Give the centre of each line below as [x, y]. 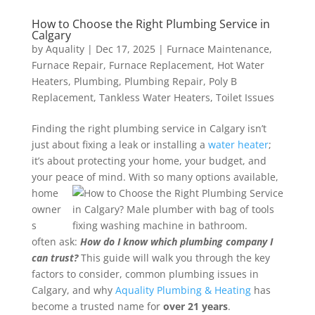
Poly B [223, 81]
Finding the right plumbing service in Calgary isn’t [149, 128]
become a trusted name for [97, 306]
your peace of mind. [80, 176]
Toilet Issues [245, 97]
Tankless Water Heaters [154, 97]
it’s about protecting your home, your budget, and [149, 160]
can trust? [56, 257]
